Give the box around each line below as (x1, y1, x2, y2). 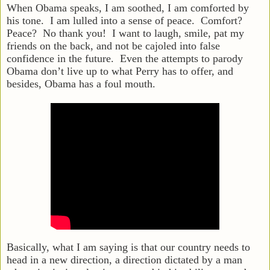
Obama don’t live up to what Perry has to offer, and (7, 64, 233, 77)
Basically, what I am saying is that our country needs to (7, 240, 250, 253)
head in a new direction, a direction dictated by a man (7, 253, 242, 266)
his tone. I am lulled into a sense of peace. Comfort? (7, 14, 245, 27)
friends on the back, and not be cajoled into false (7, 39, 220, 52)
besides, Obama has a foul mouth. (7, 77, 155, 90)
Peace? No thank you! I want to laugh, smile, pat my (7, 27, 244, 39)
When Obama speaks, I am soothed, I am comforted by (7, 1, 249, 14)
